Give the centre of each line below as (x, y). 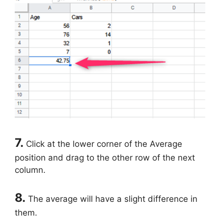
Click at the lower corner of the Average (103, 144)
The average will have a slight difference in (111, 199)
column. (30, 170)
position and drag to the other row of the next (105, 158)
